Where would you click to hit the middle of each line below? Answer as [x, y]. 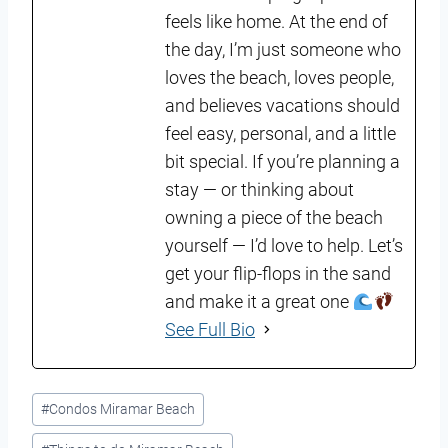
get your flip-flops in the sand [278, 273]
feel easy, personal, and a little [280, 133]
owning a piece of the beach [274, 217]
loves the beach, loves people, [279, 77]
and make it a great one [259, 301]
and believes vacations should [282, 105]
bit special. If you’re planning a [282, 161]
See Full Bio [210, 329]
